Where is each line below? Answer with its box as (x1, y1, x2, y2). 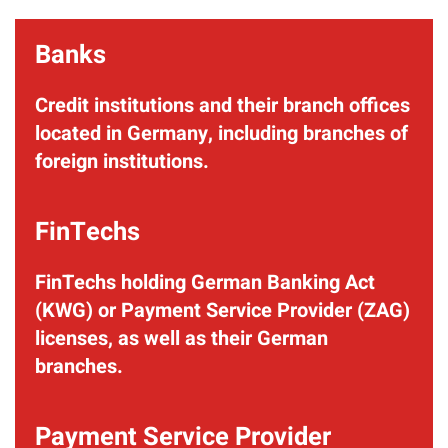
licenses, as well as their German (35, 324, 328, 353)
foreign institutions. (35, 147, 209, 176)
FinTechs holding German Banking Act (35, 268, 375, 297)
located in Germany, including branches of (35, 119, 408, 148)
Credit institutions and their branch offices (35, 91, 410, 120)
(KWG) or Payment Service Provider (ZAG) (35, 296, 410, 325)
